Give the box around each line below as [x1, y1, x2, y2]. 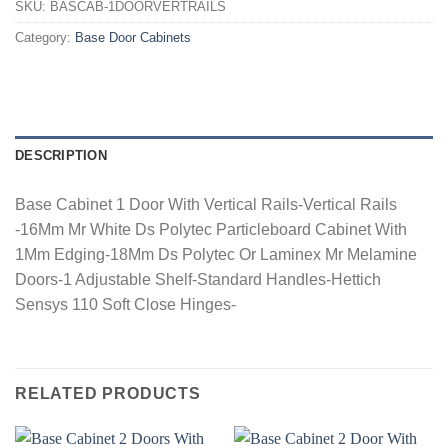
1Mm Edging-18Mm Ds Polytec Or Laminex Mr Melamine [15, 245, 417, 263]
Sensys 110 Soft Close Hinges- [15, 295, 236, 313]
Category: [15, 30, 75, 46]
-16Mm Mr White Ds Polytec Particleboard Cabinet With [15, 220, 407, 238]
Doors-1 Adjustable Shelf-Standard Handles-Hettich [15, 270, 381, 288]
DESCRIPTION [15, 147, 107, 163]
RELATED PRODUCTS [15, 384, 201, 402]
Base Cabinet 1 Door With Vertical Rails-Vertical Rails [15, 195, 397, 213]
